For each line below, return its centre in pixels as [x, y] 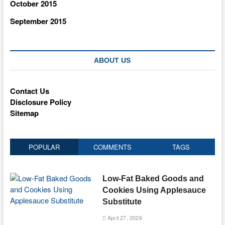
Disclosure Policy [40, 102]
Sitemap [24, 113]
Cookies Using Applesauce [154, 190]
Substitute [122, 201]
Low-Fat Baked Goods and [153, 178]
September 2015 [38, 21]
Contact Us [29, 91]
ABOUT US [113, 60]
